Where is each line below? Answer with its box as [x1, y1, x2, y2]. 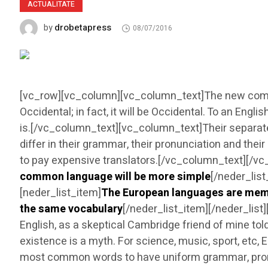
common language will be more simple [20, 169, 211, 185]
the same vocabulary [20, 201, 123, 218]
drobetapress [54, 21, 112, 34]
